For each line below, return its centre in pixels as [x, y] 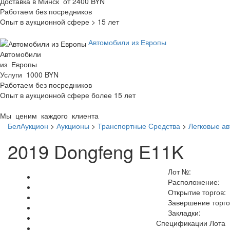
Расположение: [191, 181]
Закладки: [182, 212]
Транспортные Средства [139, 126]
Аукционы [73, 126]
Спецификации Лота [190, 223]
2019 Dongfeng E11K [96, 151]
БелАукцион [28, 126]
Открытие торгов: [195, 192]
